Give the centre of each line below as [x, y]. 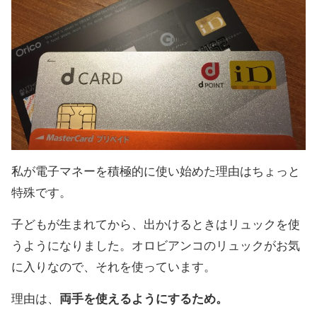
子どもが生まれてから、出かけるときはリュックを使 [156, 225]
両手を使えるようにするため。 [144, 299]
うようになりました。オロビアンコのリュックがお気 [156, 246]
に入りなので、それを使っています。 [114, 267]
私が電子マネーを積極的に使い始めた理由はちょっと [156, 171]
